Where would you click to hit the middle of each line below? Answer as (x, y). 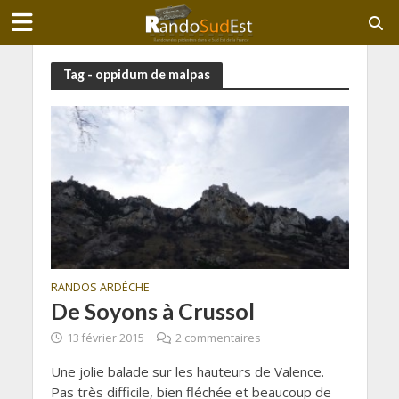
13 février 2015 (105, 338)
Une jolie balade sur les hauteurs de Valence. (187, 372)
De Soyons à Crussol (152, 311)
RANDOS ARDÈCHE (100, 288)
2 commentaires (217, 338)
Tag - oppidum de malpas (136, 74)
